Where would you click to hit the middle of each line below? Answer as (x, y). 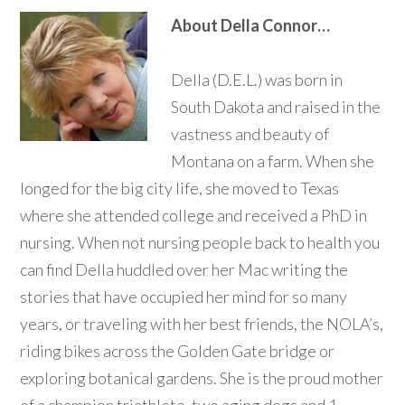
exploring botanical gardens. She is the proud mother (202, 378)
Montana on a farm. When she (273, 161)
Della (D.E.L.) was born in (257, 80)
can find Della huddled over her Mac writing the (184, 270)
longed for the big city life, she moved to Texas (180, 188)
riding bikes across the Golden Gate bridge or (178, 351)
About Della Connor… (251, 26)
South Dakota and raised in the (276, 107)
